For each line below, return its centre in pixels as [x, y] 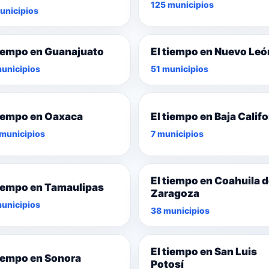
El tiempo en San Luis [204, 252]
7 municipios [177, 133]
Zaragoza [175, 194]
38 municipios [180, 211]
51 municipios [180, 69]
